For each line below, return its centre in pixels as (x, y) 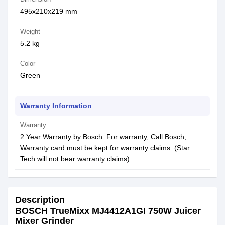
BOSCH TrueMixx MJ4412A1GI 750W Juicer (108, 211)
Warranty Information (56, 106)
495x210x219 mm (49, 11)
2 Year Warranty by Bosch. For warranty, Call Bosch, (103, 137)
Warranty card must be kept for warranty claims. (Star (105, 148)
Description (40, 200)
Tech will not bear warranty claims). (76, 159)
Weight (30, 31)
